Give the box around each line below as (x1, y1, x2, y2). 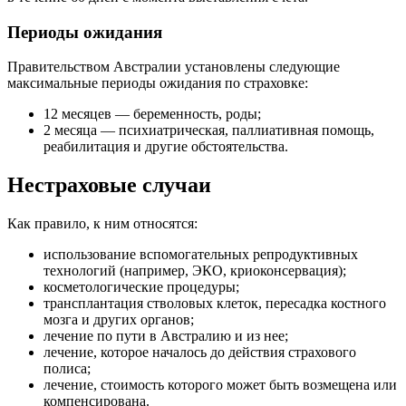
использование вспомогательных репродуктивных (43, 246, 358, 263)
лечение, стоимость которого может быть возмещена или (43, 377, 397, 393)
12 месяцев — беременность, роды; (43, 106, 261, 122)
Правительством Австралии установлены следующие (7, 59, 340, 75)
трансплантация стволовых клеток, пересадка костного (43, 295, 386, 312)
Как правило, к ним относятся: (7, 216, 198, 232)
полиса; (43, 361, 91, 377)
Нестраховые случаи (7, 173, 211, 198)
